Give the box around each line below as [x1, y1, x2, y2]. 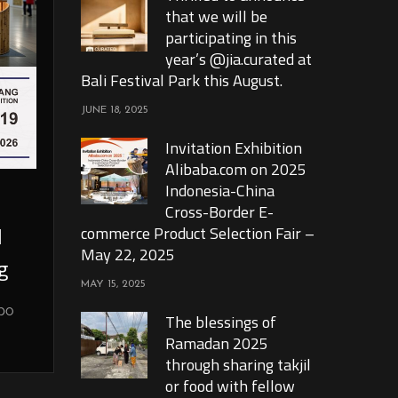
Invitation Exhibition [165, 136, 302, 160]
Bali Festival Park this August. [81, 68, 283, 92]
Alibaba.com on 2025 [165, 157, 306, 181]
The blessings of [165, 310, 276, 334]
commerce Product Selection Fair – [81, 221, 314, 245]
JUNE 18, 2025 [81, 105, 148, 115]
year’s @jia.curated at [165, 47, 312, 71]
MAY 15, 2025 [81, 279, 146, 290]
